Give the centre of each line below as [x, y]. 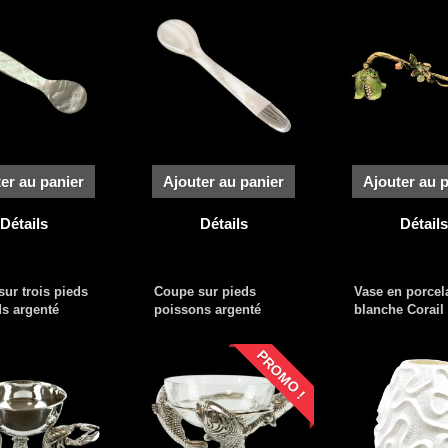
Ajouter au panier [224, 181]
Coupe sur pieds [204, 291]
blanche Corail [398, 309]
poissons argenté [207, 309]
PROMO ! [281, 374]
